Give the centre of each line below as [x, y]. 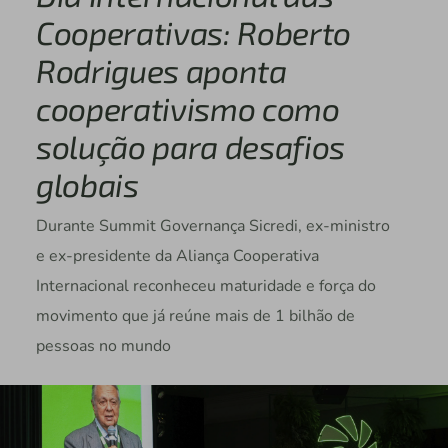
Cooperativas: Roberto [193, 32]
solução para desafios [190, 146]
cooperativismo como [187, 108]
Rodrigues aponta [161, 70]
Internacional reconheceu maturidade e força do [205, 286]
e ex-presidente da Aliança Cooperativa [177, 256]
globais [87, 184]
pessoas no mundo [103, 346]
